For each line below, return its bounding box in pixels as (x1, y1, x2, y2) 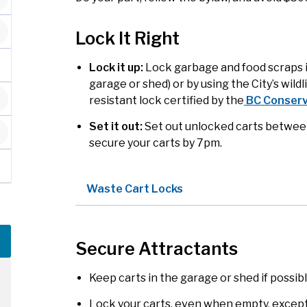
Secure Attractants (75, 238, 238, 260)
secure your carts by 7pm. (88, 136, 222, 150)
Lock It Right (75, 28, 180, 49)
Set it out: (88, 120, 145, 134)
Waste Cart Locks (86, 182, 183, 196)
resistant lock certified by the (88, 94, 244, 108)
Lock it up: (88, 61, 143, 75)
